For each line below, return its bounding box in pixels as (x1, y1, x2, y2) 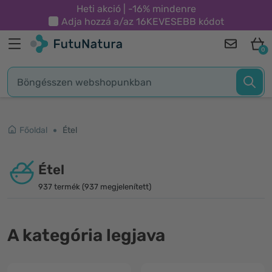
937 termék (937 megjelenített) (38, 182, 151, 191)
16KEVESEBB (135, 16, 196, 27)
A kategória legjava (7, 225, 165, 245)
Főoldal (19, 125, 47, 135)
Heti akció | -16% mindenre (76, 3, 196, 15)
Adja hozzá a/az (61, 16, 136, 27)
